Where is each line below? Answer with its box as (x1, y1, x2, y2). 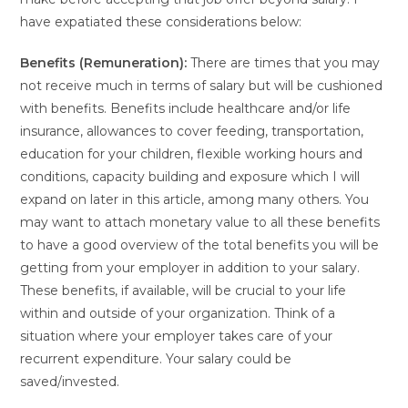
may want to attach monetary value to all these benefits (20, 213, 381, 230)
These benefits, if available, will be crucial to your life (20, 281, 347, 299)
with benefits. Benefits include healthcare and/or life (20, 99, 352, 117)
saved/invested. (20, 372, 120, 390)
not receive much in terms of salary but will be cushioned (20, 76, 383, 94)
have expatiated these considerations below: (20, 13, 302, 30)
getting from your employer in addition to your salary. (20, 259, 361, 276)
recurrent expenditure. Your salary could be (20, 350, 292, 367)
